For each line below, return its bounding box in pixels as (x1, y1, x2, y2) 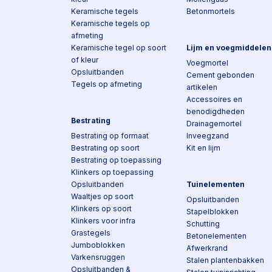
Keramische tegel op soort (71, 43, 166, 52)
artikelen (186, 83, 217, 92)
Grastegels (71, 228, 110, 237)
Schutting (186, 219, 220, 228)
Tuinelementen (186, 180, 245, 189)
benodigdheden (186, 107, 245, 116)
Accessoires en (186, 95, 242, 104)
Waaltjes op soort (71, 192, 134, 201)
